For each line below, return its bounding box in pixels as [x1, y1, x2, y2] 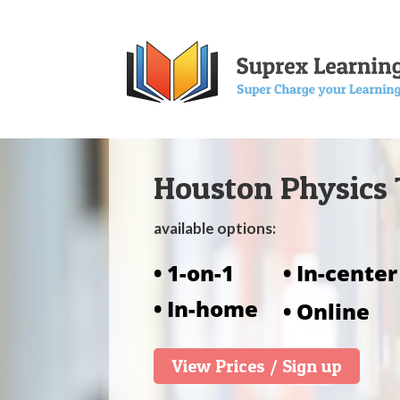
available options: [154, 219, 276, 237]
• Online [283, 296, 370, 326]
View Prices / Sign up [171, 355, 342, 377]
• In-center [283, 258, 397, 287]
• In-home [154, 294, 258, 323]
